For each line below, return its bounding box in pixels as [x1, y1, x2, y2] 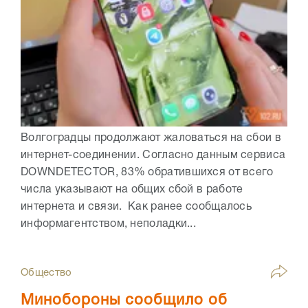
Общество [21, 268, 72, 278]
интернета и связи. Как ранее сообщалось [21, 202, 252, 212]
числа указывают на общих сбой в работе [21, 185, 243, 195]
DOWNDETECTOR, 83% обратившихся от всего [21, 168, 274, 178]
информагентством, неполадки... [21, 219, 197, 230]
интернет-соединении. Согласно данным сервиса [21, 151, 286, 161]
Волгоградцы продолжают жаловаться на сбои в [21, 133, 281, 144]
